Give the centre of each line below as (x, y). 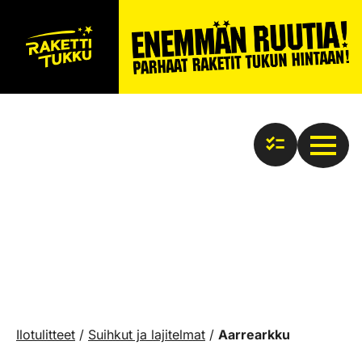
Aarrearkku (254, 335)
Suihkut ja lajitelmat (147, 335)
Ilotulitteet (46, 335)
